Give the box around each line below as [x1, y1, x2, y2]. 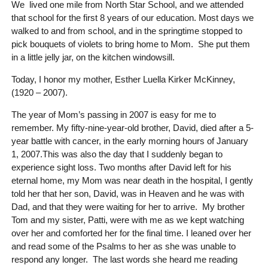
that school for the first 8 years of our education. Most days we [11, 12, 254, 23]
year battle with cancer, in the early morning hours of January [11, 135, 248, 146]
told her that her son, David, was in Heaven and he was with [11, 188, 244, 199]
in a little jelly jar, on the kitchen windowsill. [11, 51, 175, 62]
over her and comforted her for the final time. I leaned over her [11, 227, 251, 238]
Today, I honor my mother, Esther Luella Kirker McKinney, [11, 74, 235, 84]
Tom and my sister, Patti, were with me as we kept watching [11, 214, 244, 225]
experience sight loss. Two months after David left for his [11, 162, 232, 172]
